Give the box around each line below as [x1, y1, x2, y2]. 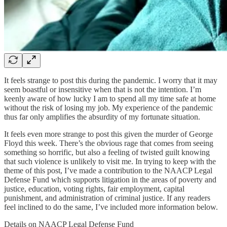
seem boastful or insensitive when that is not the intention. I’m [4, 85, 201, 94]
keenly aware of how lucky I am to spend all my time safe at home [4, 94, 216, 103]
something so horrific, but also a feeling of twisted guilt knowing [4, 147, 210, 157]
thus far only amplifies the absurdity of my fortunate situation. [4, 112, 202, 121]
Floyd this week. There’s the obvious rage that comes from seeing [4, 138, 213, 147]
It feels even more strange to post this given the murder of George [4, 129, 213, 138]
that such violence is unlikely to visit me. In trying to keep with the [4, 157, 216, 166]
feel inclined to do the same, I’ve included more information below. [4, 202, 218, 211]
